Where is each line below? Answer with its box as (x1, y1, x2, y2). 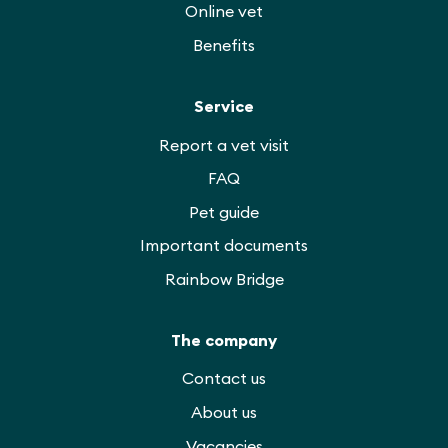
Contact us (182, 368, 266, 389)
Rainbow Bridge (164, 268, 284, 289)
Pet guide (189, 201, 259, 222)
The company (171, 329, 277, 350)
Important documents (140, 235, 308, 256)
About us (191, 402, 257, 423)
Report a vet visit (159, 134, 289, 155)
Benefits (193, 34, 255, 55)
